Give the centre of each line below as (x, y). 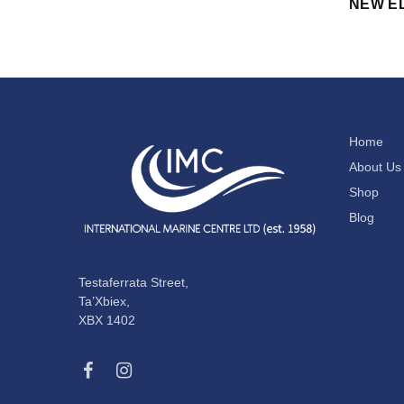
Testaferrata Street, (133, 282)
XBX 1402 (107, 320)
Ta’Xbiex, (104, 301)
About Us (375, 166)
